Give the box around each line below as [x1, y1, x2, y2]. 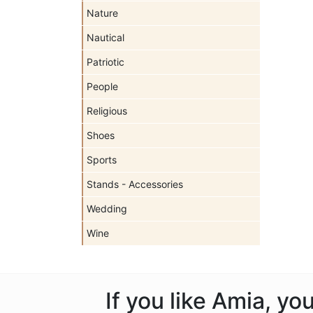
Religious [87, 105, 127, 117]
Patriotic [87, 56, 124, 68]
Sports [87, 154, 117, 166]
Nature [87, 7, 118, 19]
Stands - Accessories [87, 178, 183, 190]
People [87, 80, 118, 92]
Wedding [87, 203, 127, 214]
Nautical [87, 31, 124, 43]
